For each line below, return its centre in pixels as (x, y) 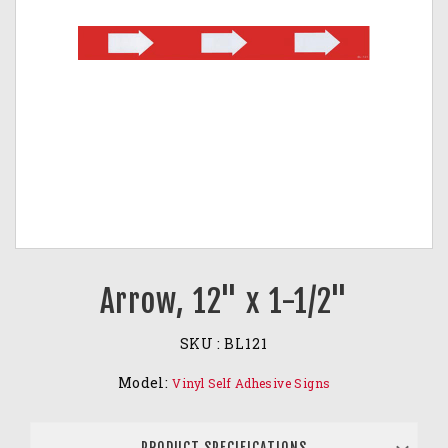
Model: (143, 382)
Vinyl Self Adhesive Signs (251, 383)
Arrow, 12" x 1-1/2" (224, 301)
